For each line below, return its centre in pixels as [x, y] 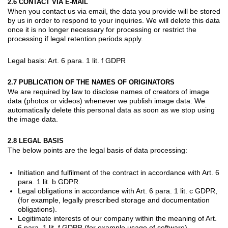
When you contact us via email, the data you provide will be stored [114, 11]
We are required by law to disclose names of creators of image [108, 91]
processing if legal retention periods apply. [75, 38]
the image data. [33, 119]
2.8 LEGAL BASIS [36, 140]
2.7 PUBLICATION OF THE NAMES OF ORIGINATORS [91, 82]
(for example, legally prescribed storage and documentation [114, 200]
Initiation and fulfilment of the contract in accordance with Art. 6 [119, 172]
